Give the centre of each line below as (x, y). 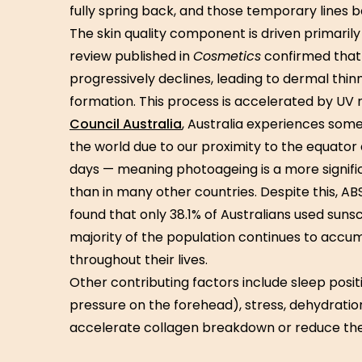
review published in (131, 56)
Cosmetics (227, 56)
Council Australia (126, 124)
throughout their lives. (139, 260)
